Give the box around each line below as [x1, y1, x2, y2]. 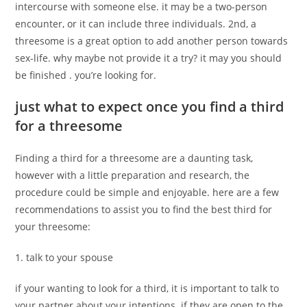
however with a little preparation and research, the [15, 169, 250, 182]
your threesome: [15, 220, 91, 233]
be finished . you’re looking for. [15, 69, 157, 82]
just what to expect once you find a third [15, 97, 284, 116]
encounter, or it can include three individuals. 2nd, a [15, 17, 257, 30]
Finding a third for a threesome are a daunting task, [15, 151, 254, 164]
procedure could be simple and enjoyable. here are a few [15, 186, 280, 199]
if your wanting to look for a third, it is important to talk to [15, 282, 280, 295]
